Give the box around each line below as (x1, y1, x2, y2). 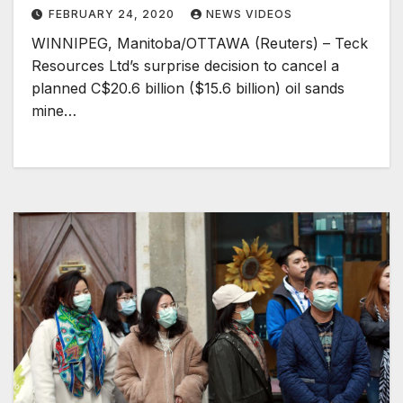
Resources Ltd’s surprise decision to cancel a (31, 57, 339, 76)
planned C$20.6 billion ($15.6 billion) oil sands (31, 79, 345, 98)
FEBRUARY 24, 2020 (49, 7, 178, 22)
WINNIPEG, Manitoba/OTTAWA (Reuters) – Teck (31, 34, 368, 53)
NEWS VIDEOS (206, 7, 292, 22)
